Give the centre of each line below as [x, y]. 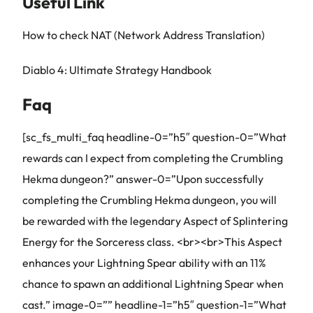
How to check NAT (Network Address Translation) [144, 35]
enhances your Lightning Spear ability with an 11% [144, 263]
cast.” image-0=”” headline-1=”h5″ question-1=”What [154, 305]
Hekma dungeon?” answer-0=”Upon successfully [143, 179]
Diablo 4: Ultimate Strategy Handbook [117, 70]
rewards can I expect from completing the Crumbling [153, 158]
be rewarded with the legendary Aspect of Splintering [155, 221]
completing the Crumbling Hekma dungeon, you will [150, 200]
